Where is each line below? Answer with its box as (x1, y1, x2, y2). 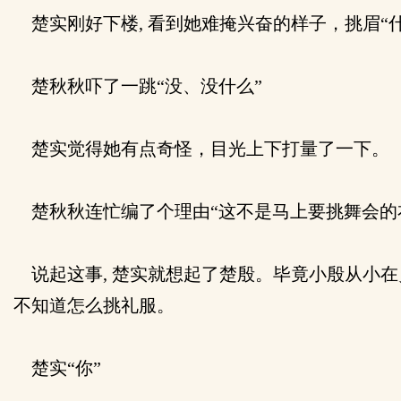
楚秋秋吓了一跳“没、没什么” (13, 76, 262, 96)
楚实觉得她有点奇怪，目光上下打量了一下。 (13, 139, 389, 158)
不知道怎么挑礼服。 (13, 295, 175, 315)
